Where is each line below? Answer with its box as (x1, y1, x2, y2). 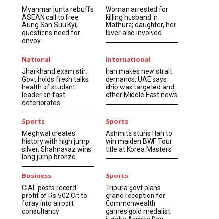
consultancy (22, 207, 59, 215)
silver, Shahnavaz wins (22, 145, 91, 153)
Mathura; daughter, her (106, 21, 176, 29)
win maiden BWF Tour (106, 137, 173, 145)
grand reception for (106, 191, 166, 199)
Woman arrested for (106, 5, 169, 13)
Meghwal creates (22, 129, 75, 137)
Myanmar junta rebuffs (22, 5, 94, 13)
